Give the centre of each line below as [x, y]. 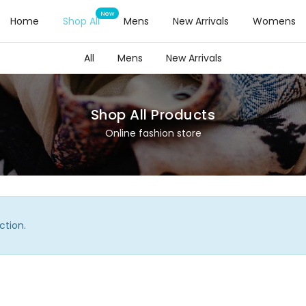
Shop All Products [153, 115]
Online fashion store [153, 133]
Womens [274, 21]
